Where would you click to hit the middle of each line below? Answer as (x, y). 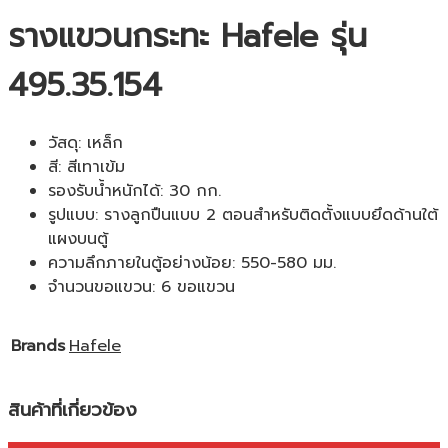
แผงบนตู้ (78, 238)
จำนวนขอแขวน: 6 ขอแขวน (141, 286)
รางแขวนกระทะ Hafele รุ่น (187, 36)
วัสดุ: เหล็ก (85, 142)
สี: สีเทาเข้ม (86, 166)
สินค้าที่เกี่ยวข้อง (72, 409)
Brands (38, 345)
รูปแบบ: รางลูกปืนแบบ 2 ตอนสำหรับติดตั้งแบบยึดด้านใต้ (243, 214)
